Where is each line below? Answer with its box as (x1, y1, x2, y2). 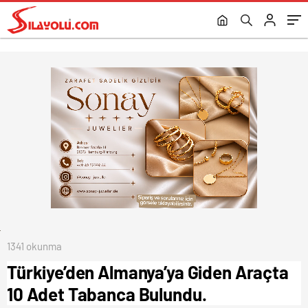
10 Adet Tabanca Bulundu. (7, 283, 207, 305)
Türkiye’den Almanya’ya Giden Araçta (7, 261, 289, 283)
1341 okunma (7, 239, 62, 252)
